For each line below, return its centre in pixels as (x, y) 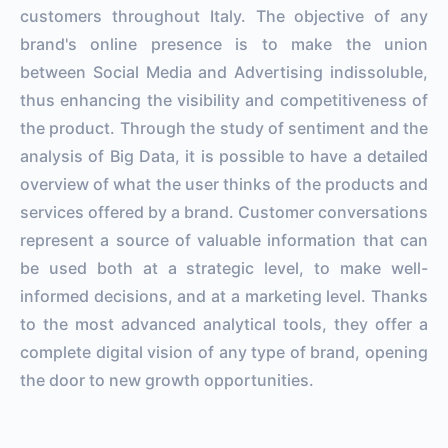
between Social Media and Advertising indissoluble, (224, 71)
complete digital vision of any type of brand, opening (224, 351)
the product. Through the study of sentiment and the (224, 127)
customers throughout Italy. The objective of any (224, 15)
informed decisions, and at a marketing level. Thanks (224, 295)
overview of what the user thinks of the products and (224, 183)
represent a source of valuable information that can (224, 239)
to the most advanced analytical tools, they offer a (224, 323)
